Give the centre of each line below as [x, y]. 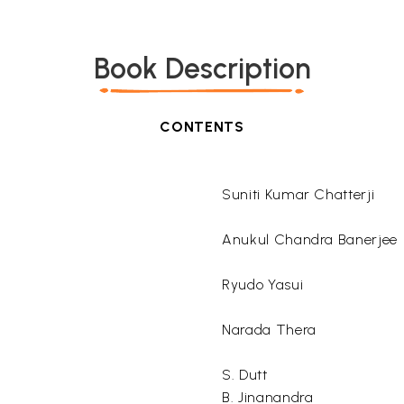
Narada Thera [269, 330]
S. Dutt [245, 375]
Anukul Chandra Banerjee [310, 239]
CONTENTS [202, 127]
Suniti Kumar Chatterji [298, 194]
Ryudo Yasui [263, 285]
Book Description [202, 69]
